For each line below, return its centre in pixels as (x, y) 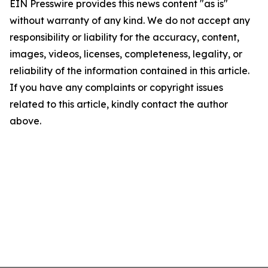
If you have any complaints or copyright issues (116, 88)
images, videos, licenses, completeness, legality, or (126, 54)
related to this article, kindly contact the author (119, 104)
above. (25, 121)
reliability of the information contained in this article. (130, 71)
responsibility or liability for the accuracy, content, (124, 37)
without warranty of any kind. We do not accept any (130, 21)
